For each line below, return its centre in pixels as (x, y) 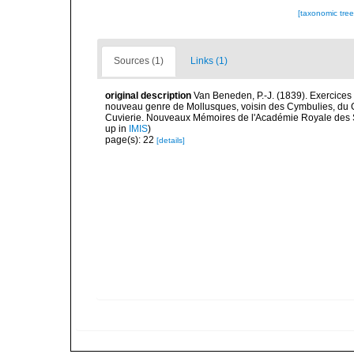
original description (148, 96)
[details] (171, 140)
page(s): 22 (131, 140)
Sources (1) (139, 61)
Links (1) (209, 61)
